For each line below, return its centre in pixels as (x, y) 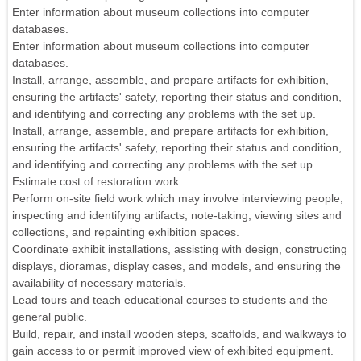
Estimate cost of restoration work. (97, 181)
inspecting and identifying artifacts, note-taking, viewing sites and (177, 215)
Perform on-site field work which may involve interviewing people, (178, 198)
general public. (50, 316)
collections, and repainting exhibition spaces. (126, 232)
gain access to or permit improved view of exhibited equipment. (173, 350)
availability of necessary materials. (99, 282)
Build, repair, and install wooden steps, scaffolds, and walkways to (179, 333)
